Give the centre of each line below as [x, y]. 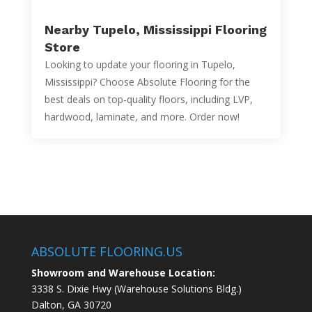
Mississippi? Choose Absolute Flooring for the [147, 81]
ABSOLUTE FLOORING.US [107, 251]
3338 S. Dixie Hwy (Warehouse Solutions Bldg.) [136, 288]
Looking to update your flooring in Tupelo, [140, 64]
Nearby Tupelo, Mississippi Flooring [155, 29]
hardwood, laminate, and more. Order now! [142, 116]
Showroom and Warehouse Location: [123, 272]
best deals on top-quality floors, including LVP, [148, 99]
